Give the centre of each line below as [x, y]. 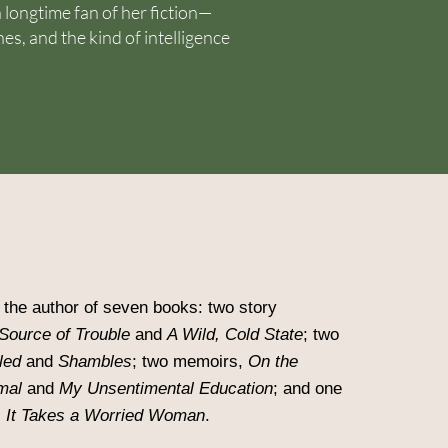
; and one [307, 388]
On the [273, 361]
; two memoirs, [190, 361]
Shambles [95, 361]
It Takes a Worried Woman [105, 415]
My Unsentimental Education [166, 388]
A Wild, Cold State [235, 334]
